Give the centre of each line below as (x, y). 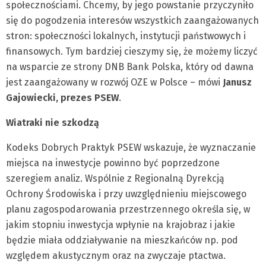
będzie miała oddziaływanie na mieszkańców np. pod (122, 240)
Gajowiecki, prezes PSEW (62, 98)
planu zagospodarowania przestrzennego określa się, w (128, 210)
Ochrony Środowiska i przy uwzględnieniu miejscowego (126, 194)
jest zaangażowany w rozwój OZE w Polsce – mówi (114, 83)
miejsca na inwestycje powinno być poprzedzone (113, 163)
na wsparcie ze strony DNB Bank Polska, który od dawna (130, 67)
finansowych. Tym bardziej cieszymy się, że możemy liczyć (132, 52)
